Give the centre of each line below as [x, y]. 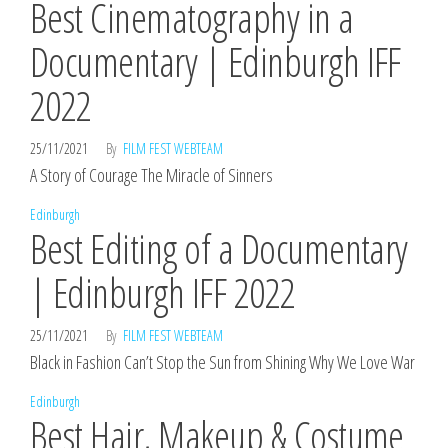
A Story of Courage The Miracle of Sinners [151, 175]
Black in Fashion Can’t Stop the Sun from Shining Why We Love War [222, 362]
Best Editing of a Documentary [219, 248]
